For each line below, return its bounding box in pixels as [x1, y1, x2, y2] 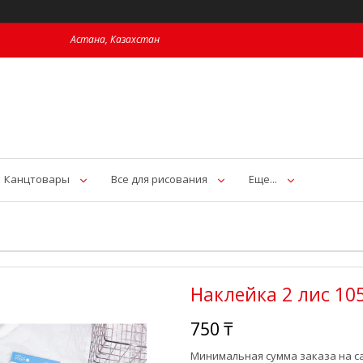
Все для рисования [111, 172, 207, 186]
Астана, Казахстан [70, 32, 160, 46]
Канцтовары [4, 172, 70, 186]
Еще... [249, 172, 277, 186]
